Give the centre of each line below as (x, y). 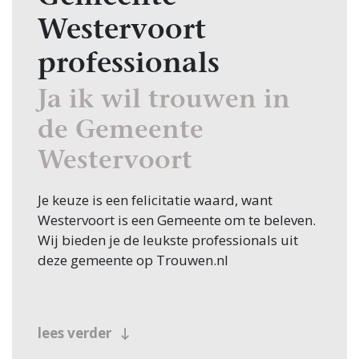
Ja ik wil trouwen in (164, 101)
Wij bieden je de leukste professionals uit (168, 240)
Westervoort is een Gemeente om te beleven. (177, 220)
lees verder (76, 333)
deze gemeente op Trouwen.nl (133, 260)
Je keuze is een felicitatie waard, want (155, 200)
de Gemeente (121, 132)
